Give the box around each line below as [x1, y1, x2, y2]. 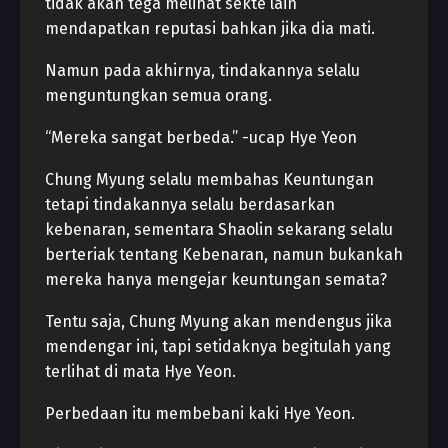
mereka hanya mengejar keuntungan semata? [45, 270, 387, 289]
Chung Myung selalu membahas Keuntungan [45, 170, 374, 189]
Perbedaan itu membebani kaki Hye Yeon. [45, 404, 355, 423]
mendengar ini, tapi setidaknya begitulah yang [45, 337, 391, 356]
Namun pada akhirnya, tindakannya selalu [45, 61, 360, 80]
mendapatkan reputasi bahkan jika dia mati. [45, 19, 375, 38]
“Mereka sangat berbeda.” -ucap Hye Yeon [45, 128, 357, 147]
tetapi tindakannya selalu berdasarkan [45, 195, 335, 214]
